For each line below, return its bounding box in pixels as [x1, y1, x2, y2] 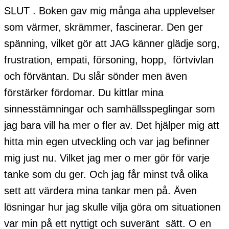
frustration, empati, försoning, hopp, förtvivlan [4, 54, 214, 65]
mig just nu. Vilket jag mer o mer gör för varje [4, 152, 210, 164]
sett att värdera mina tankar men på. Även [4, 185, 197, 196]
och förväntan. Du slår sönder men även [4, 70, 187, 82]
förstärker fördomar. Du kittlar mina [4, 86, 164, 98]
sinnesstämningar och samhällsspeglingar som [4, 103, 215, 114]
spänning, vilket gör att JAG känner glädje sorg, [4, 37, 220, 49]
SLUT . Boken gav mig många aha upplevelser [4, 5, 215, 16]
